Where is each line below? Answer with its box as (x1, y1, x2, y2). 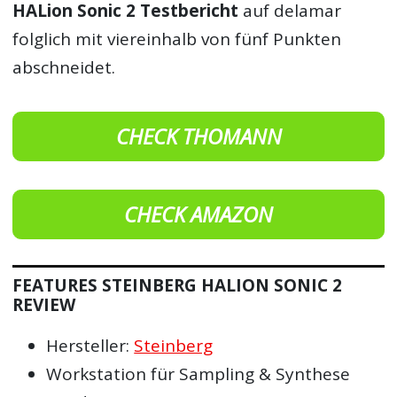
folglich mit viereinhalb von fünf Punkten (12, 27, 342, 51)
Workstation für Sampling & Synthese (46, 362, 351, 386)
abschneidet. (12, 56, 116, 80)
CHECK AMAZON (124, 199, 273, 229)
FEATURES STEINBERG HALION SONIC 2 (12, 274, 343, 298)
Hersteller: (46, 334, 135, 358)
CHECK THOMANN (115, 121, 282, 151)
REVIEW (12, 293, 76, 317)
